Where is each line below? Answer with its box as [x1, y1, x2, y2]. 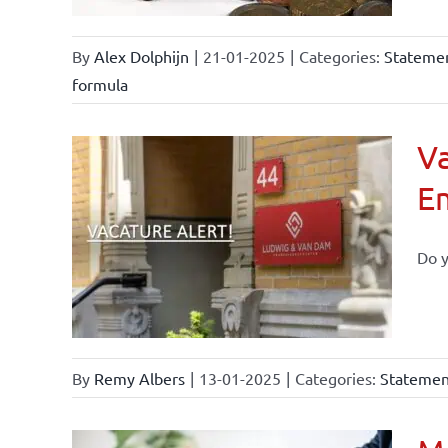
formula [71, 74, 128, 94]
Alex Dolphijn [93, 46, 189, 66]
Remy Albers [93, 368, 185, 388]
